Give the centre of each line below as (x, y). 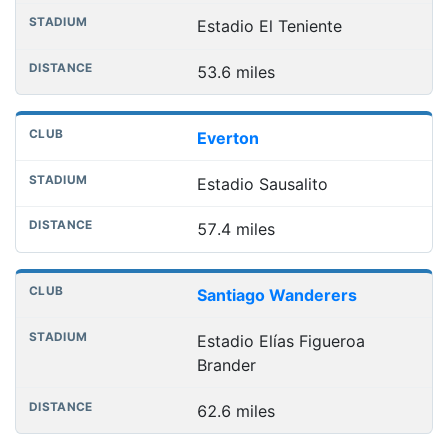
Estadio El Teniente (269, 26)
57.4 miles (235, 229)
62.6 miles (235, 410)
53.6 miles (235, 71)
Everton (227, 137)
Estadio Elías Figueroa (280, 340)
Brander (226, 364)
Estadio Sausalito (262, 183)
